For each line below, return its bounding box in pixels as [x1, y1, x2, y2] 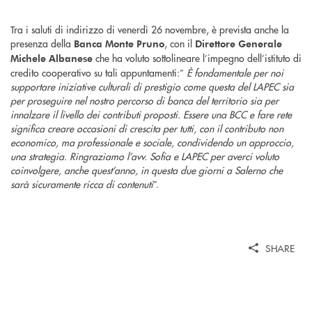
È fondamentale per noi [187, 65, 283, 80]
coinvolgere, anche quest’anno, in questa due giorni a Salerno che [10, 163, 283, 178]
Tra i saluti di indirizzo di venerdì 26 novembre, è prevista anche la [10, 22, 289, 37]
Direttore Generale [195, 37, 282, 51]
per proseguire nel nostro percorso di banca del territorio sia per [10, 93, 279, 108]
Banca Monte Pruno [74, 37, 164, 51]
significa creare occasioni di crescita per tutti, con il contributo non [10, 121, 283, 136]
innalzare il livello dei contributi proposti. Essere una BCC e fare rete [10, 107, 292, 122]
